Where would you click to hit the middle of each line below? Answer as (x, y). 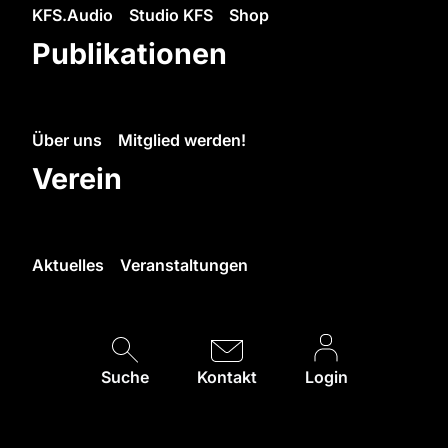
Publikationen (129, 53)
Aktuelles (68, 265)
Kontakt (226, 377)
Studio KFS (171, 14)
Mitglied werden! (182, 140)
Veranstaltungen (184, 265)
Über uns (67, 140)
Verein (77, 178)
